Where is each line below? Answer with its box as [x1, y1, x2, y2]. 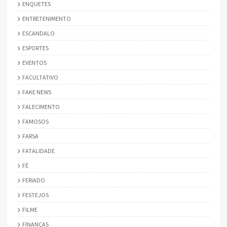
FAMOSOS [22, 117, 49, 125]
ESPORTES [22, 44, 49, 52]
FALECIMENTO [22, 102, 60, 110]
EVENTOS [22, 58, 47, 66]
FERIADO [22, 176, 45, 184]
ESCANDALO [22, 29, 55, 37]
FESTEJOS [22, 191, 49, 199]
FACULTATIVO [22, 73, 58, 81]
